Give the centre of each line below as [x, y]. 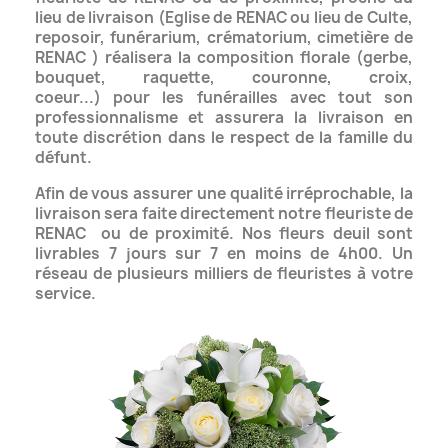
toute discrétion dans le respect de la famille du [224, 137]
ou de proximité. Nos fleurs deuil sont [257, 233]
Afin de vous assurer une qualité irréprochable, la [224, 193]
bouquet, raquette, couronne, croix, [224, 77]
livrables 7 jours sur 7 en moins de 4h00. [213, 253]
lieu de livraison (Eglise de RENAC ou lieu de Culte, [224, 17]
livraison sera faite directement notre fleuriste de [224, 213]
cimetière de [364, 37]
